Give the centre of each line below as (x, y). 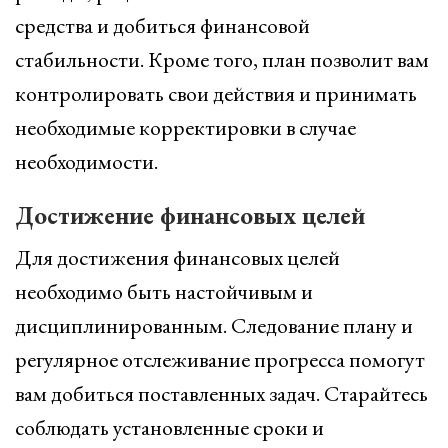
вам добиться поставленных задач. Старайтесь (221, 393)
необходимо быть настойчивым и (164, 291)
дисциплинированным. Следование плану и (214, 325)
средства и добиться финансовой (162, 25)
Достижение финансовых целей (190, 215)
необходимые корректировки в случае (185, 127)
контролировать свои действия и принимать (216, 93)
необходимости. (86, 161)
